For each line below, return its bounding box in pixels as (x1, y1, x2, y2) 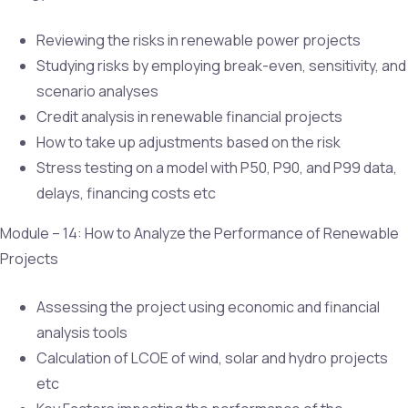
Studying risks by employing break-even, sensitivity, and (36, 55, 406, 76)
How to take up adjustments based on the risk (36, 131, 341, 152)
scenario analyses (36, 80, 158, 101)
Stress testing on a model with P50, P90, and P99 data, (36, 157, 397, 178)
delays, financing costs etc (36, 182, 216, 203)
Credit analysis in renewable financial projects (36, 106, 342, 127)
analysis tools (36, 321, 127, 342)
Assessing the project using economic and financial (36, 296, 380, 317)
